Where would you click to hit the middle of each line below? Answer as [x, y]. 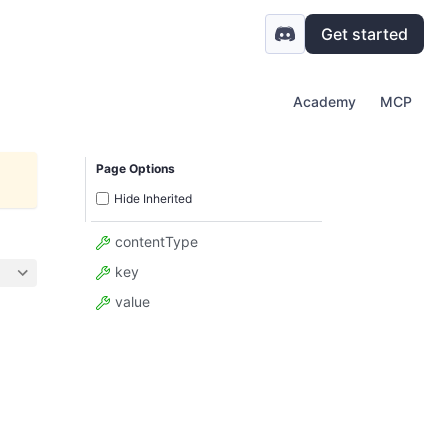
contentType [154, 241]
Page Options [135, 168]
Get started [364, 34]
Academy [324, 101]
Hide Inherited [153, 198]
